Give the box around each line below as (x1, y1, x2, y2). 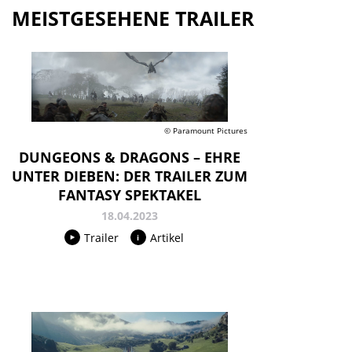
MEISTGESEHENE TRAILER (12, 5, 255, 32)
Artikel (149, 229, 184, 245)
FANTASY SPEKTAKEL (58, 185, 201, 204)
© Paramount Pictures (164, 124, 247, 136)
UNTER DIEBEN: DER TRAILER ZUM (12, 166, 247, 185)
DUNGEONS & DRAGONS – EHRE (19, 147, 240, 167)
